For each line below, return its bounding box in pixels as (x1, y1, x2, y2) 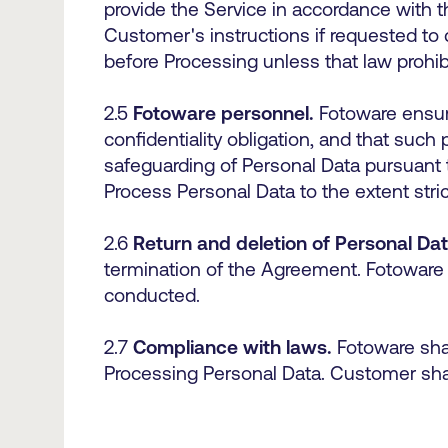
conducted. (104, 284, 205, 306)
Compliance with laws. (133, 336, 337, 358)
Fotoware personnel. (133, 102, 314, 124)
